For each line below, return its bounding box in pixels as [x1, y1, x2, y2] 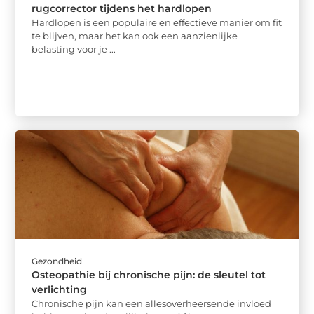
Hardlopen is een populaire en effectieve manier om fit [32, 16, 282, 28]
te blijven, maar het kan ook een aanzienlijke [32, 29, 238, 41]
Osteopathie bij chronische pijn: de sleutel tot [32, 268, 266, 282]
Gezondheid [32, 256, 83, 267]
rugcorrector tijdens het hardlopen [32, 1, 212, 15]
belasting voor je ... [32, 43, 116, 55]
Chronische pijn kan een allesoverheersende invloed [32, 298, 272, 310]
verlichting [32, 283, 88, 296]
